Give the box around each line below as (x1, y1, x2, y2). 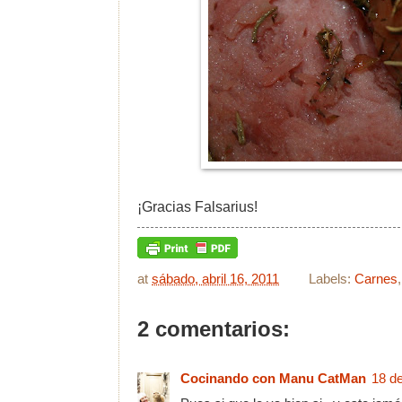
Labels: (309, 271, 355, 286)
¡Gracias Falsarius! (137, 198, 258, 214)
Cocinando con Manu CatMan (180, 371, 366, 386)
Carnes (354, 271, 398, 286)
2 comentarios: (137, 317, 290, 342)
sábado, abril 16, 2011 (152, 271, 279, 286)
